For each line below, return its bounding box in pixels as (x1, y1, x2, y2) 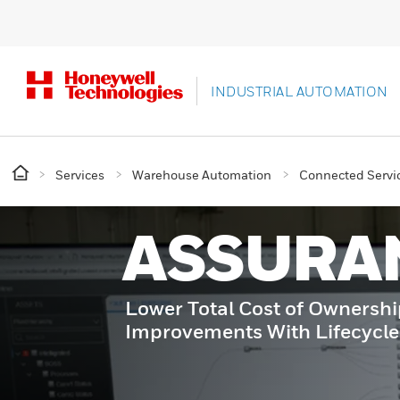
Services (55, 167, 104, 182)
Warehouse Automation (132, 167, 271, 182)
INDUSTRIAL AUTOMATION (211, 83, 388, 99)
